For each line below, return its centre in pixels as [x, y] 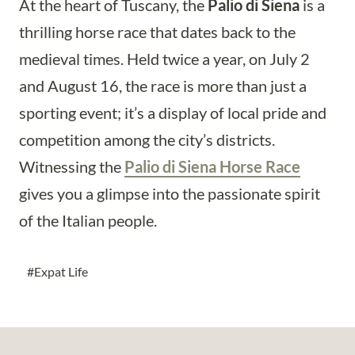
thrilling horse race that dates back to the [157, 32]
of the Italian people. [88, 220]
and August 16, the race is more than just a [163, 86]
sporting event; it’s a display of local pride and [173, 113]
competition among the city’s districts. [147, 139]
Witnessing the [72, 166]
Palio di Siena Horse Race [212, 166]
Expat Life [61, 272]
